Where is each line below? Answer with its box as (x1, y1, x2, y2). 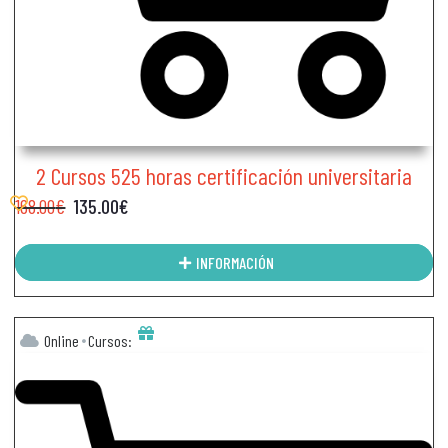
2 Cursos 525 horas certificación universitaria (36, 161, 412, 191)
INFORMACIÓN (195, 252, 274, 272)
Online (44, 331, 80, 351)
